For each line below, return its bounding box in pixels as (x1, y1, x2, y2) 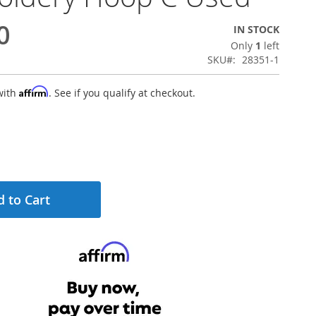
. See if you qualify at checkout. (49, 86, 195, 99)
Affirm (19, 85, 49, 97)
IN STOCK (233, 23, 279, 36)
